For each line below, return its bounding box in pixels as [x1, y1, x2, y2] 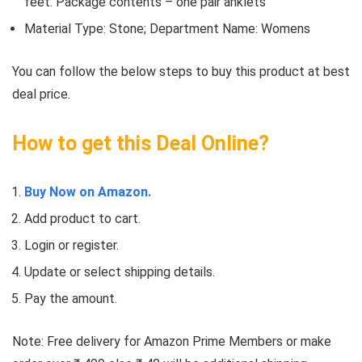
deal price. [12, 86, 70, 102]
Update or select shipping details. [24, 264, 215, 280]
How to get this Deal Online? [12, 132, 269, 155]
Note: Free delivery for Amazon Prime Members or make [12, 334, 331, 349]
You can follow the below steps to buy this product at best [12, 64, 350, 79]
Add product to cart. [24, 211, 141, 226]
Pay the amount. [24, 291, 117, 306]
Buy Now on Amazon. [24, 184, 151, 200]
